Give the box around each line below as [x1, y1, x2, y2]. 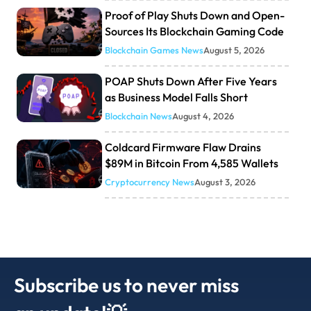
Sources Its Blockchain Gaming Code [104, 24, 284, 38]
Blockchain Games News [104, 44, 203, 56]
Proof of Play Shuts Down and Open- [104, 8, 285, 22]
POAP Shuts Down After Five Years [104, 74, 277, 88]
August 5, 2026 [203, 44, 264, 56]
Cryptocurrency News [104, 176, 194, 187]
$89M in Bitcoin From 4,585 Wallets [104, 155, 278, 170]
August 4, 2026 [171, 110, 234, 121]
